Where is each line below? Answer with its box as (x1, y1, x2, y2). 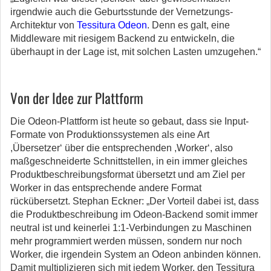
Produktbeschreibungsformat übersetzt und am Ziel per (10, 169, 245, 180)
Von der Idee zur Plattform (10, 88, 143, 108)
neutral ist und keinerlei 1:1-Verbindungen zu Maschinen (10, 223, 252, 233)
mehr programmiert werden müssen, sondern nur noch (10, 236, 242, 246)
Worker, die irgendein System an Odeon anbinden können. (10, 249, 261, 260)
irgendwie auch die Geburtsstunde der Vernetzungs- (10, 7, 233, 17)
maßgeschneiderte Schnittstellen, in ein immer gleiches (10, 156, 247, 166)
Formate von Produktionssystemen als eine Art (10, 129, 209, 140)
